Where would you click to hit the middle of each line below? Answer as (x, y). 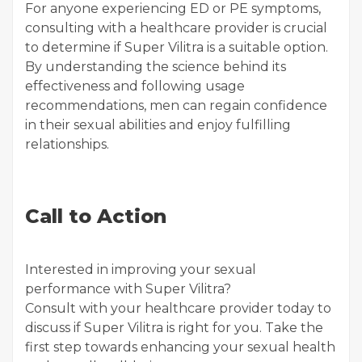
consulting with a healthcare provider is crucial (176, 28)
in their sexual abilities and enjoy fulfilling (158, 125)
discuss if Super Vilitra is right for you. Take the (174, 328)
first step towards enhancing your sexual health (180, 347)
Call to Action (96, 216)
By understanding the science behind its (156, 67)
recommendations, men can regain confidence (176, 105)
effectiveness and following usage (135, 86)
